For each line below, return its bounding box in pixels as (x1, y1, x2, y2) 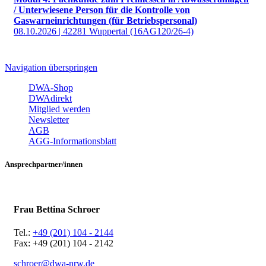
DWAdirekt (28, 93, 72, 104)
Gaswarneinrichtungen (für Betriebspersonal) (14, 15, 197, 26)
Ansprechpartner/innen (5, 160, 83, 169)
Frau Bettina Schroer (14, 204, 100, 214)
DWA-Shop (28, 83, 73, 93)
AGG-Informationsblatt (28, 136, 116, 147)
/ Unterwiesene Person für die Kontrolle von (14, 5, 190, 15)
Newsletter (28, 115, 69, 125)
